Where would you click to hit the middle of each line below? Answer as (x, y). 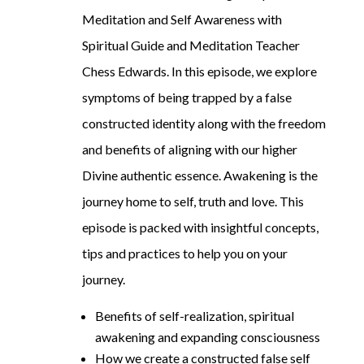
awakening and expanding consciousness (207, 337)
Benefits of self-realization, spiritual (194, 316)
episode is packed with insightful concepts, (200, 227)
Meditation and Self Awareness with (182, 19)
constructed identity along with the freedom (204, 123)
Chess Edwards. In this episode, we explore (199, 71)
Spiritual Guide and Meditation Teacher (191, 45)
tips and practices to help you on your (184, 253)
